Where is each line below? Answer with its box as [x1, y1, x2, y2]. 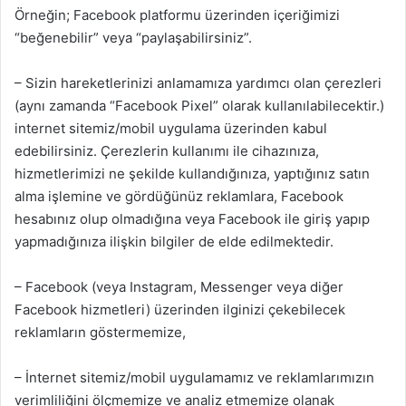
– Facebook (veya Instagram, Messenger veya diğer [14, 278, 343, 296]
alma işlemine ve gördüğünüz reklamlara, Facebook [14, 188, 343, 206]
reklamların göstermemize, [14, 324, 186, 342]
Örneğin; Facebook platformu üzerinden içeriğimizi [14, 6, 340, 24]
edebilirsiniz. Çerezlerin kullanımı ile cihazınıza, [14, 142, 319, 160]
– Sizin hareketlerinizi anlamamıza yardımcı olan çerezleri [14, 74, 382, 92]
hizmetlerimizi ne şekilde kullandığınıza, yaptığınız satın [14, 165, 370, 183]
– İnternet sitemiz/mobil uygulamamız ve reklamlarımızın [14, 369, 374, 387]
